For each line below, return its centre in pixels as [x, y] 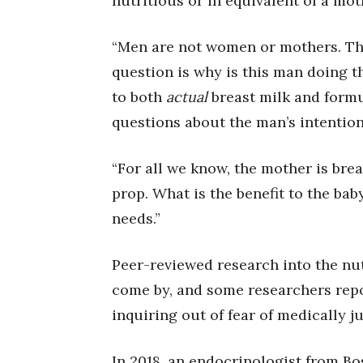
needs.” [136, 219]
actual [187, 97]
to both [139, 97]
